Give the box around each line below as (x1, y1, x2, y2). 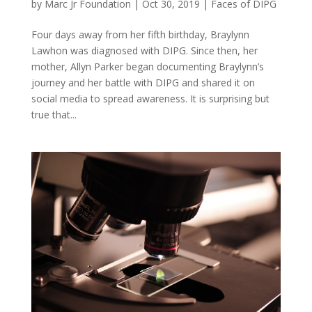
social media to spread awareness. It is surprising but (31, 92, 270, 106)
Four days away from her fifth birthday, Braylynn (31, 28, 249, 42)
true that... (31, 108, 77, 122)
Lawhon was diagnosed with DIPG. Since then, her (31, 44, 258, 58)
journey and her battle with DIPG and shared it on (31, 76, 255, 90)
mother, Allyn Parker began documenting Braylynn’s (31, 60, 264, 74)
